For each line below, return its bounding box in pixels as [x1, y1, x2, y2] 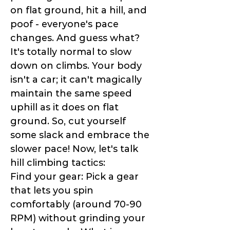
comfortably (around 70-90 [10, 199, 142, 210]
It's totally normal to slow [10, 46, 131, 58]
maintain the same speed [10, 88, 132, 100]
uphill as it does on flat [10, 102, 119, 113]
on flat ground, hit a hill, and [10, 5, 147, 16]
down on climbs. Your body [10, 60, 142, 72]
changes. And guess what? [10, 32, 140, 44]
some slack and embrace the [10, 129, 149, 141]
